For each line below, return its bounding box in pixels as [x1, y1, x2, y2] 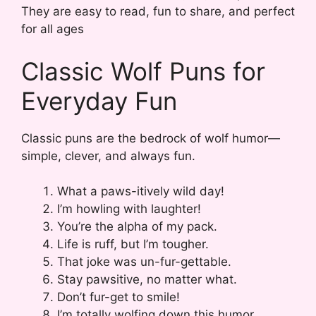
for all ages [21, 22, 84, 37]
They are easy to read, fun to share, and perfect [21, 4, 295, 19]
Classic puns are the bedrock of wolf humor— [21, 130, 280, 145]
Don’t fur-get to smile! [57, 290, 180, 305]
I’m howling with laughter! [57, 202, 201, 217]
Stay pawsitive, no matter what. [57, 272, 237, 287]
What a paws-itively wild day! [57, 184, 224, 199]
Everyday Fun [21, 85, 177, 116]
